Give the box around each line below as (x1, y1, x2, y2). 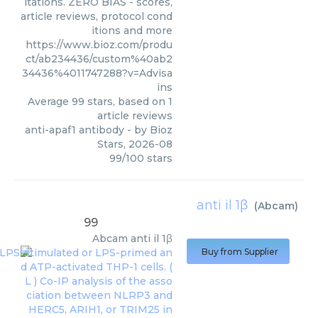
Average (28, 95, 72, 108)
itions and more (92, 24, 172, 37)
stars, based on (84, 95, 168, 108)
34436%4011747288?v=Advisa (22, 67, 172, 79)
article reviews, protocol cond (21, 10, 172, 23)
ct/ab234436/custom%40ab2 (26, 53, 172, 65)
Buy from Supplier (202, 246, 278, 257)
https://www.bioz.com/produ (26, 38, 172, 51)
